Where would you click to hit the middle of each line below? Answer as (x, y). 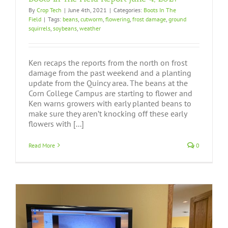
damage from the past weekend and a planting (110, 73)
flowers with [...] (56, 123)
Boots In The (160, 10)
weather (90, 28)
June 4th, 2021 (88, 10)
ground (177, 19)
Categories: (129, 10)
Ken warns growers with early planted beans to (110, 103)
